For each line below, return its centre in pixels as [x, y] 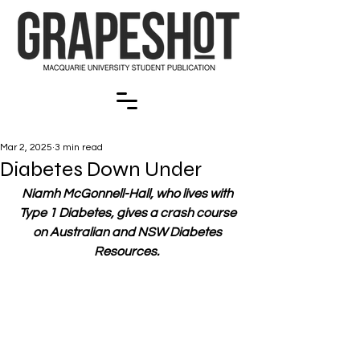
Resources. [127, 252]
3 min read [79, 147]
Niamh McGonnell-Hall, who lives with [129, 194]
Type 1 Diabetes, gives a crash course [129, 213]
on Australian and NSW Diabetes [129, 232]
